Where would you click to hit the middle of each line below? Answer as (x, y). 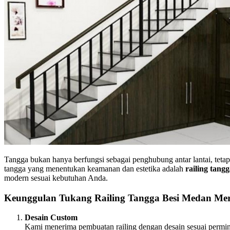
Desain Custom (51, 218)
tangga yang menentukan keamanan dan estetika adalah (95, 168)
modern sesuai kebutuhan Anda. (56, 178)
